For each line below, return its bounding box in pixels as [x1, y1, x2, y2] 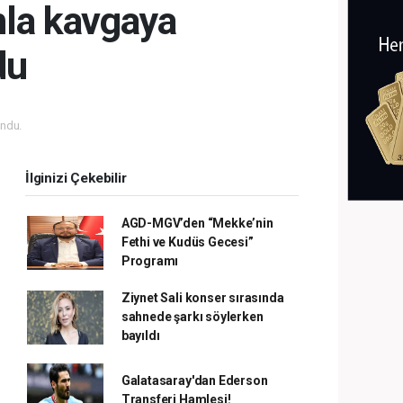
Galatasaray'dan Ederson [121, 373, 268, 388]
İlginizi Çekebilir [25, 170, 127, 186]
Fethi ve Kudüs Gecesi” [121, 235, 254, 249]
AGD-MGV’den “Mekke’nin [121, 216, 273, 230]
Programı [121, 254, 179, 268]
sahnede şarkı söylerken [121, 309, 264, 324]
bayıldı [121, 328, 160, 343]
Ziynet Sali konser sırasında [121, 291, 284, 305]
